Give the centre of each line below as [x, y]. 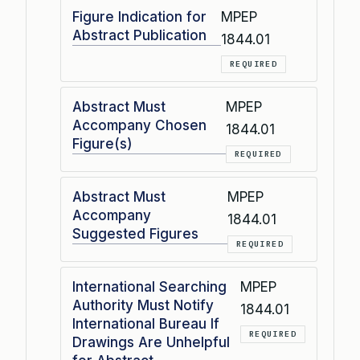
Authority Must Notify [143, 305]
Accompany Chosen [139, 125]
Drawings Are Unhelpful [151, 342]
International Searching [149, 287]
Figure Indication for [139, 17]
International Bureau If [146, 324]
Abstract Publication [139, 35]
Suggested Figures [135, 234]
